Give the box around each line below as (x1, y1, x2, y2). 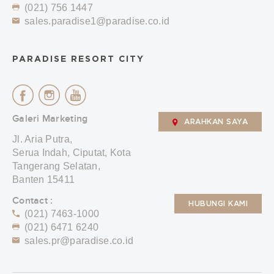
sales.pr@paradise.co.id (24, 235, 134, 246)
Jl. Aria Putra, (12, 134, 73, 144)
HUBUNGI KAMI (188, 200, 248, 207)
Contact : (12, 194, 53, 207)
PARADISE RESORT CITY (12, 55, 144, 64)
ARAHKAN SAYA (184, 118, 248, 125)
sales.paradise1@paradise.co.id (24, 16, 170, 26)
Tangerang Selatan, (12, 161, 100, 171)
